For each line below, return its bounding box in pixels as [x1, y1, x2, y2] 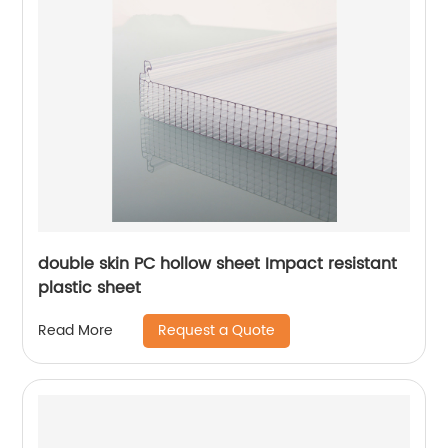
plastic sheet [38, 274, 142, 301]
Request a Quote [158, 318, 276, 342]
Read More [38, 319, 114, 342]
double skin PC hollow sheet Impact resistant [38, 250, 398, 277]
